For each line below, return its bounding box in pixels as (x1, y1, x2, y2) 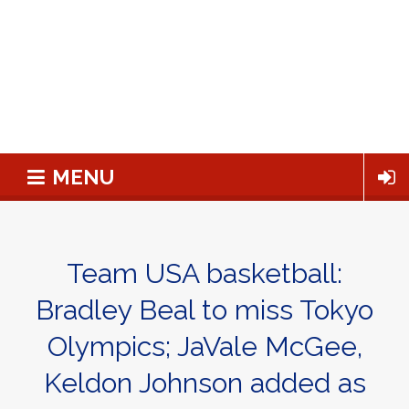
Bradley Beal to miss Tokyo (36, 294, 373, 326)
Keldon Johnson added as (43, 367, 366, 399)
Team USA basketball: (67, 257, 342, 289)
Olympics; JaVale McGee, (47, 330, 362, 362)
